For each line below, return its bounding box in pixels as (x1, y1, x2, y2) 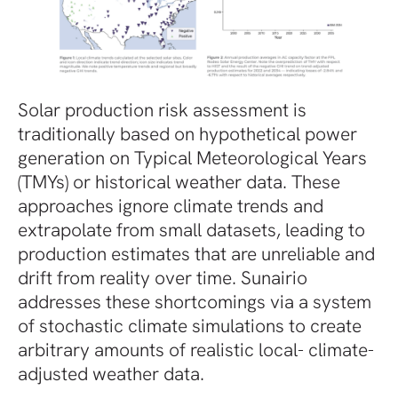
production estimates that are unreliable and (18, 241, 375, 266)
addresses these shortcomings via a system (18, 289, 371, 314)
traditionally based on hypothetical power (18, 121, 357, 146)
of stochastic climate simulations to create (18, 313, 362, 338)
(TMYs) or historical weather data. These (18, 169, 340, 194)
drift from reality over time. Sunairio (18, 265, 307, 290)
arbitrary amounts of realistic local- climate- (18, 337, 374, 362)
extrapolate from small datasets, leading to (18, 217, 365, 242)
